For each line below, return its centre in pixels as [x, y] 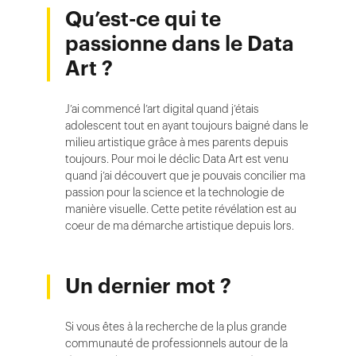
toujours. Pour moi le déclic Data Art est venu [177, 159]
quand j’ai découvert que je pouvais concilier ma [185, 176]
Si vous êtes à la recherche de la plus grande [176, 327]
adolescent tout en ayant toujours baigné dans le [187, 126]
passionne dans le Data [180, 44]
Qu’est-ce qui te [143, 19]
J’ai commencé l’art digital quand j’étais [162, 109]
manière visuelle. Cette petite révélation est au [181, 209]
